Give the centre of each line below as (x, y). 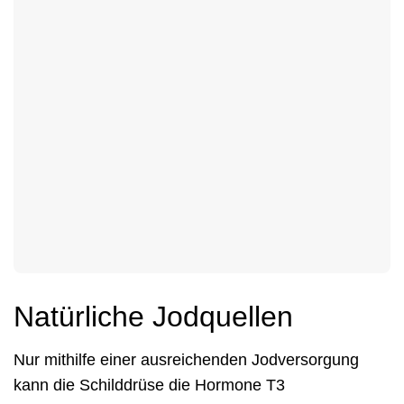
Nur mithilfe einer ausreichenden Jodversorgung (186, 359)
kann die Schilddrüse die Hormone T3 (149, 385)
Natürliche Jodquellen (153, 316)
